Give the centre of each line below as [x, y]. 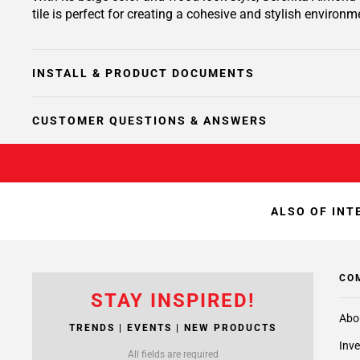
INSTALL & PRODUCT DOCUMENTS [143, 73]
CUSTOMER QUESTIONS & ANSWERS [150, 121]
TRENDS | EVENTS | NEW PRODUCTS [173, 328]
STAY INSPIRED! [173, 301]
